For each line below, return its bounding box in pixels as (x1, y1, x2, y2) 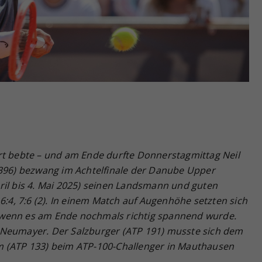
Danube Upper (146, 163, 215, 177)
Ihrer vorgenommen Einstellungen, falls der (68, 9, 244, 21)
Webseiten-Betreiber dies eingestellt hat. (68, 22, 234, 34)
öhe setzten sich (173, 194, 248, 207)
